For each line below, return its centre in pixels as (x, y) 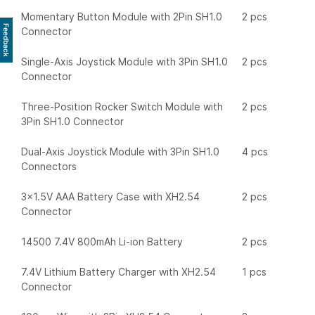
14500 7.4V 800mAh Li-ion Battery (102, 242)
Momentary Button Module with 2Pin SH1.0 (122, 17)
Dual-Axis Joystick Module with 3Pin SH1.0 (120, 152)
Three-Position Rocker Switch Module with (122, 107)
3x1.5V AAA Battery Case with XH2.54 (110, 197)
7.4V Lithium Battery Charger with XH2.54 (118, 272)
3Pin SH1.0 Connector (72, 121)
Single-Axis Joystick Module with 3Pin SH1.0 (124, 62)
